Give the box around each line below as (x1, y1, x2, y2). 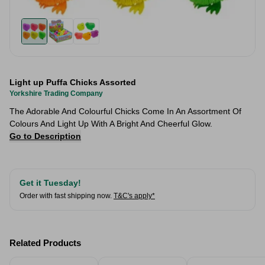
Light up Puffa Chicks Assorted (9, 77, 136, 87)
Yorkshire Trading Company (9, 89, 103, 98)
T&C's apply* (114, 192, 155, 200)
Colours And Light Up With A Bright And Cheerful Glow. (9, 119, 212, 128)
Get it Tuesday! (20, 178, 81, 188)
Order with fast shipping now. (20, 192, 112, 200)
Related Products (9, 238, 81, 248)
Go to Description (9, 131, 81, 141)
